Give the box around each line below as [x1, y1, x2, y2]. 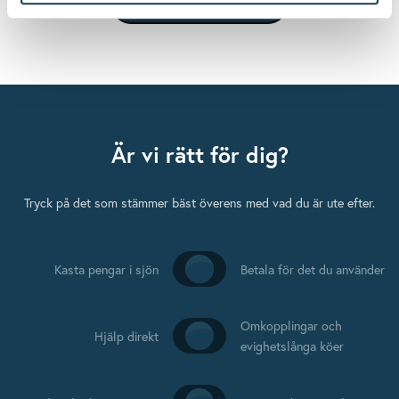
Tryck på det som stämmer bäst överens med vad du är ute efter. [24, 194, 375, 212]
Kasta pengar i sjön [54, 260, 159, 278]
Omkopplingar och [240, 317, 342, 335]
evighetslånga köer [240, 338, 344, 355]
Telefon [199, 327, 250, 348]
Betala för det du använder [240, 260, 385, 278]
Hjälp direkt [94, 327, 159, 345]
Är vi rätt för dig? [110, 139, 289, 169]
